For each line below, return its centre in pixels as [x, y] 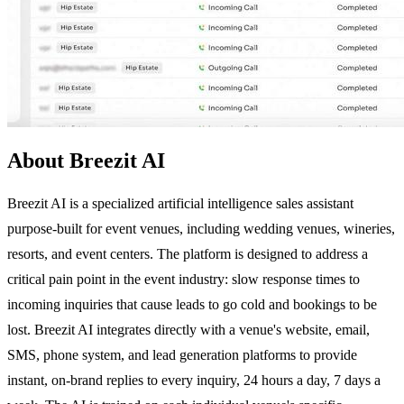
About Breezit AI [86, 160]
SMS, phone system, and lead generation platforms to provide [182, 354]
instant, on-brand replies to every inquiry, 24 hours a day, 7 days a [194, 380]
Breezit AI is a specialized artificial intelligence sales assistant [180, 203]
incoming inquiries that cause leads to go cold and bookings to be [192, 304]
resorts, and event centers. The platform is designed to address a [188, 253]
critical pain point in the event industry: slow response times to [184, 279]
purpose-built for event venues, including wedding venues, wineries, [201, 228]
